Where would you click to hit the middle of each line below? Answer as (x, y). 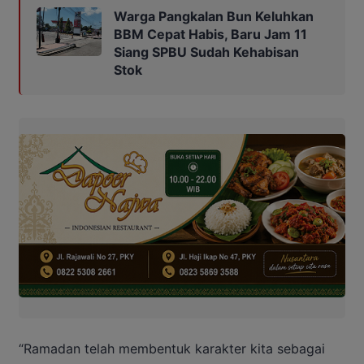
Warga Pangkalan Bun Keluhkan (214, 17)
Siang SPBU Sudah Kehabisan (206, 52)
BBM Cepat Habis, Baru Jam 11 (210, 35)
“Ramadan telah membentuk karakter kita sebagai (172, 349)
